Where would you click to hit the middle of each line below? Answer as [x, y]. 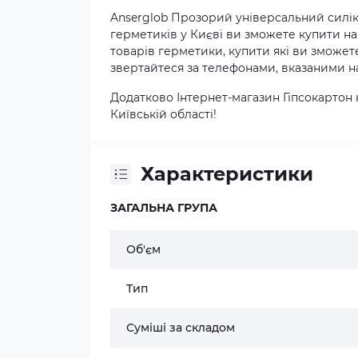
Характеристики [227, 174]
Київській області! [163, 114]
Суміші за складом [181, 328]
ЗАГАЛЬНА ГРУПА [164, 208]
